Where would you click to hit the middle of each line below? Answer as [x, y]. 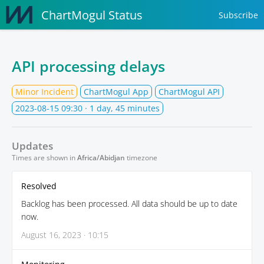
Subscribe [238, 15]
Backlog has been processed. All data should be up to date [129, 204]
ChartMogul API [189, 92]
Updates [32, 146]
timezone [141, 158]
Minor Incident [44, 92]
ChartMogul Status [92, 15]
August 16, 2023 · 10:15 [65, 235]
